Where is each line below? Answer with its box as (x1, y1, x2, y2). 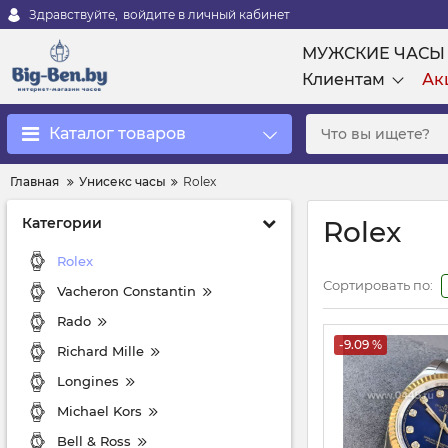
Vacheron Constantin (57, 282, 196, 299)
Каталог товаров (49, 124, 186, 143)
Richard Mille (57, 342, 144, 359)
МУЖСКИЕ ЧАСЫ (302, 43, 445, 63)
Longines (57, 372, 119, 389)
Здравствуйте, (29, 6, 118, 22)
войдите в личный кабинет (123, 6, 290, 22)
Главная (10, 174, 59, 189)
